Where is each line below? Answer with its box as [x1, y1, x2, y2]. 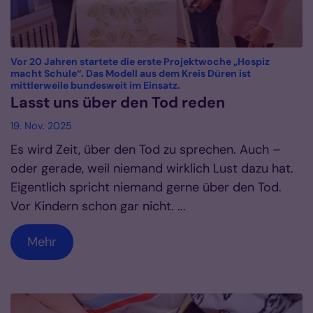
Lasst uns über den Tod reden [10, 93, 225, 113]
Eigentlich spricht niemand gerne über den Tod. [10, 179, 282, 196]
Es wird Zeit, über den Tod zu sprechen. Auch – [10, 141, 281, 159]
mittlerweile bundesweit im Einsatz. [10, 79, 180, 92]
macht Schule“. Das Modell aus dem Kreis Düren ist [10, 67, 251, 80]
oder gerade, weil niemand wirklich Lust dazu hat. [10, 160, 293, 177]
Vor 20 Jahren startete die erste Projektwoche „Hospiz [10, 55, 270, 68]
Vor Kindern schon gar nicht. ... [10, 198, 186, 215]
